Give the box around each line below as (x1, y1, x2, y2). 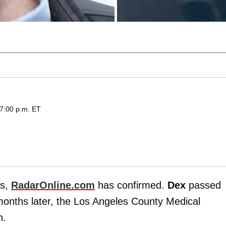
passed (189, 179, 221, 191)
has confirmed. (98, 179, 167, 191)
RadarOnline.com (11, 179, 95, 191)
